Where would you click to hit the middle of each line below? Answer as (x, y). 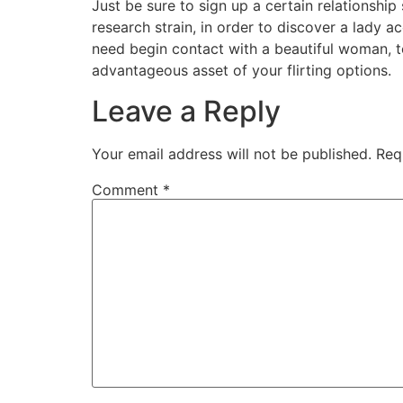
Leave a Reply (186, 111)
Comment (127, 189)
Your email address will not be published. (232, 153)
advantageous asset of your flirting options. (242, 71)
